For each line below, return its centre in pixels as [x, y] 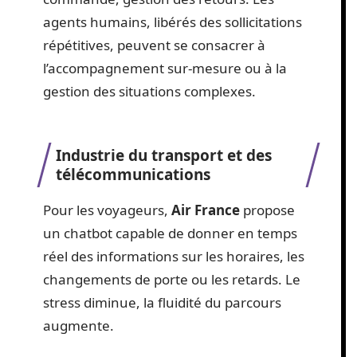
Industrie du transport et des [164, 156]
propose [267, 210]
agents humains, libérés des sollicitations [173, 22]
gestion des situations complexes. [149, 91]
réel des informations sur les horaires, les [174, 257]
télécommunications [133, 175]
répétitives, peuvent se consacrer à [154, 45]
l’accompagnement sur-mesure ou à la [165, 68]
